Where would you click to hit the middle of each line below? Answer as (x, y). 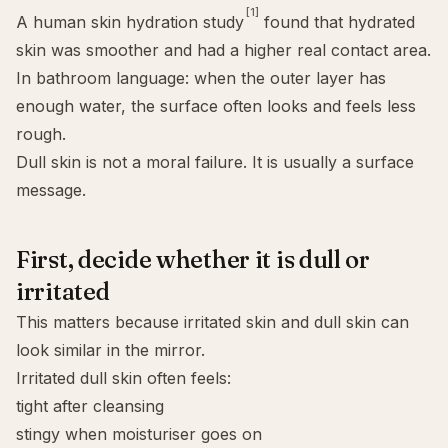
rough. (41, 134)
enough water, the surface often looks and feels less (216, 106)
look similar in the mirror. (110, 350)
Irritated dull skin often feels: (123, 378)
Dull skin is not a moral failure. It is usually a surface (215, 162)
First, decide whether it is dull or (193, 259)
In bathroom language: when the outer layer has (201, 78)
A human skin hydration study (130, 22)
